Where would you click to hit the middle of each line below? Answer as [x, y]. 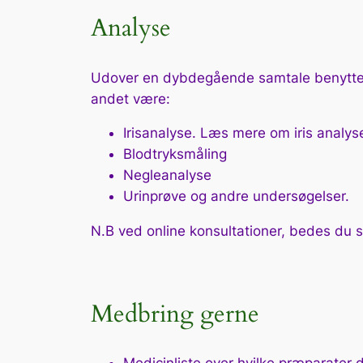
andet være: [130, 98]
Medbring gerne [175, 314]
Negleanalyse [167, 175]
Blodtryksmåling [175, 154]
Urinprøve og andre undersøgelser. [236, 196]
